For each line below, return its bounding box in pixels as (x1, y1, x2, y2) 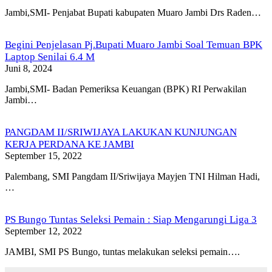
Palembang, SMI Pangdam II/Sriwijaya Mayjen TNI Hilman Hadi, (5, 171, 260, 182)
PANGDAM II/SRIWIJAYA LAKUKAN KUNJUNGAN (5, 126, 237, 138)
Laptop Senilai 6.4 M (5, 50, 95, 63)
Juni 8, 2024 (5, 63, 52, 73)
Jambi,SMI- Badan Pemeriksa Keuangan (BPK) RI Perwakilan (5, 83, 246, 94)
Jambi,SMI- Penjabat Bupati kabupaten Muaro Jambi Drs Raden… (5, 7, 261, 18)
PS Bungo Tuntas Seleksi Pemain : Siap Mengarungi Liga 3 (5, 213, 257, 225)
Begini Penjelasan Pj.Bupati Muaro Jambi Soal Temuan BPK (5, 38, 262, 50)
